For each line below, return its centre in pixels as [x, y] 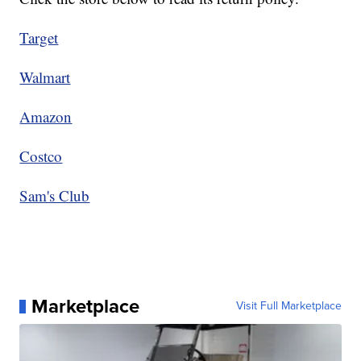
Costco [41, 156]
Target [39, 38]
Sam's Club [55, 196]
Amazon [46, 117]
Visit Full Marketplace [288, 306]
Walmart [45, 77]
